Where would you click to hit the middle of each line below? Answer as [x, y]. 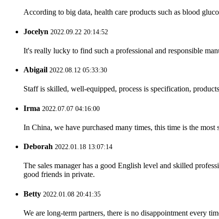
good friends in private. [59, 175]
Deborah [38, 147]
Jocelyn [36, 31]
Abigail [35, 70]
